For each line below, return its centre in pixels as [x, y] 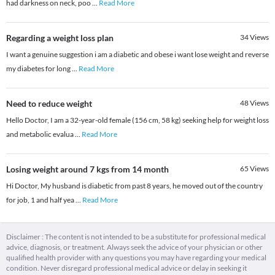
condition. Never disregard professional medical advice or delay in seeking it [126, 268]
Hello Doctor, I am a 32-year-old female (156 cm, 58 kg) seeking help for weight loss [137, 120]
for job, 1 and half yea [41, 200]
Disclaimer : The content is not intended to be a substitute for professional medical [136, 237]
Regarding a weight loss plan [60, 38]
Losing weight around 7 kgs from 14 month [87, 169]
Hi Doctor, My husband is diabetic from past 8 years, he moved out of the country [134, 186]
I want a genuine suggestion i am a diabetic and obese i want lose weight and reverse [137, 55]
